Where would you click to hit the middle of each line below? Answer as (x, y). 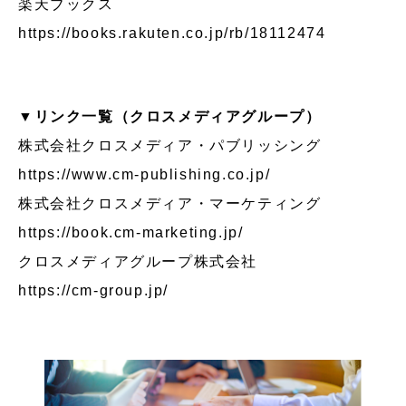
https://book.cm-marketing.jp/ (131, 232)
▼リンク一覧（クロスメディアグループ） (170, 116)
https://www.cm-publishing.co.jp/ (145, 174)
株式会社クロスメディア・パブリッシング (178, 145)
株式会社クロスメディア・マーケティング (178, 203)
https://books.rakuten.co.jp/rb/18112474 (172, 33)
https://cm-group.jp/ (93, 290)
